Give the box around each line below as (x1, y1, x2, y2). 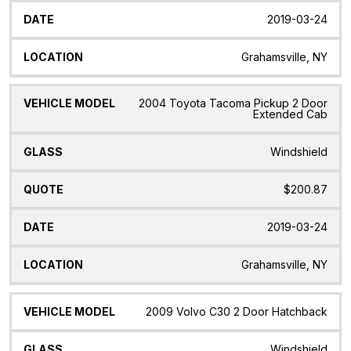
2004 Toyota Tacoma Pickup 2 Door (139, 96, 327, 110)
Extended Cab (253, 107, 327, 121)
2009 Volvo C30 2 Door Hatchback (146, 305, 327, 319)
